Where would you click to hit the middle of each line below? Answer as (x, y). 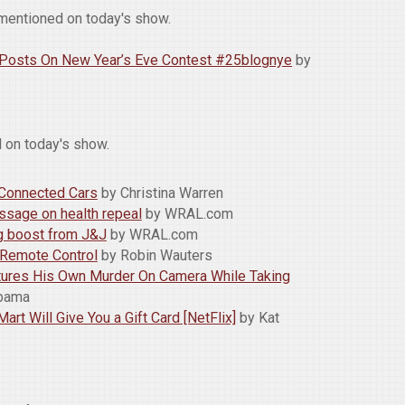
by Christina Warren (162, 193)
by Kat (257, 318)
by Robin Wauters (156, 256)
